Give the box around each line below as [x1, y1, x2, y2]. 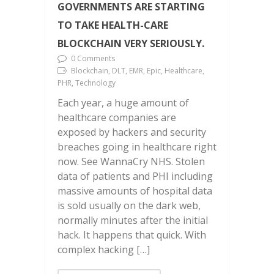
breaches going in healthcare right [57, 139, 217, 154]
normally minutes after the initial [57, 213, 208, 227]
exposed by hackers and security [57, 125, 206, 139]
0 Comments [71, 53, 115, 64]
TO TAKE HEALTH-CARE [57, 18, 168, 32]
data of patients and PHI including [57, 169, 213, 183]
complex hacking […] [57, 242, 150, 256]
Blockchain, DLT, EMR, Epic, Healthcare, [71, 65, 204, 76]
